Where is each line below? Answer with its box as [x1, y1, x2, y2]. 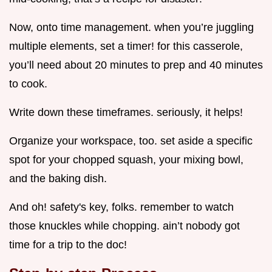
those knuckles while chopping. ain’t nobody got [9, 220, 240, 233]
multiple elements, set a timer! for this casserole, [9, 40, 243, 53]
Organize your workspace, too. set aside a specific [9, 135, 253, 148]
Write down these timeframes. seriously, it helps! [9, 106, 243, 119]
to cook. [9, 78, 47, 90]
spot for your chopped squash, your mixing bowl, [9, 154, 243, 166]
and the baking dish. [9, 172, 107, 185]
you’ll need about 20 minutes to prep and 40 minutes [9, 59, 263, 72]
